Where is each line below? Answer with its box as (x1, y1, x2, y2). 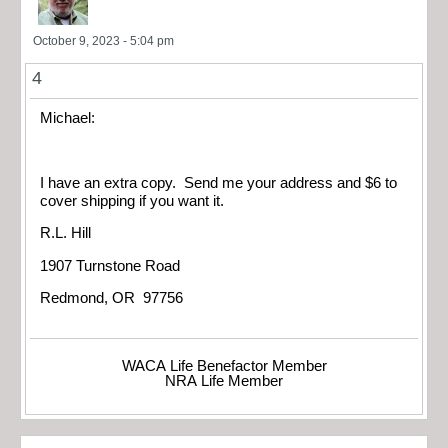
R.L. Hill (40, 225, 91, 242)
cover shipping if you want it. (40, 192, 224, 209)
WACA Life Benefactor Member (121, 357, 327, 374)
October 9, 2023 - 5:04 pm (33, 33, 174, 48)
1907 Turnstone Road (40, 257, 180, 274)
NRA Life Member (165, 372, 283, 389)
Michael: (40, 109, 95, 126)
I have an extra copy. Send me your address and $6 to (40, 174, 397, 191)
